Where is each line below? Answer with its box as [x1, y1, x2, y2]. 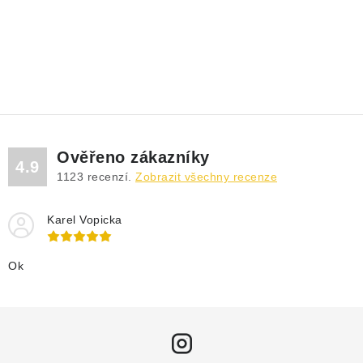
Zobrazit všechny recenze [135, 170, 277, 184]
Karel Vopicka [47, 213, 122, 227]
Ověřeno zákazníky [57, 148, 210, 167]
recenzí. [83, 170, 135, 184]
